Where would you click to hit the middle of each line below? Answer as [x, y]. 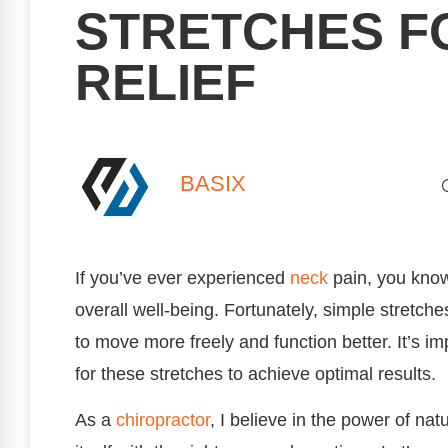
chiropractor [163, 420]
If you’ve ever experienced [182, 278]
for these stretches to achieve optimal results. [255, 374]
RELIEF [165, 82]
